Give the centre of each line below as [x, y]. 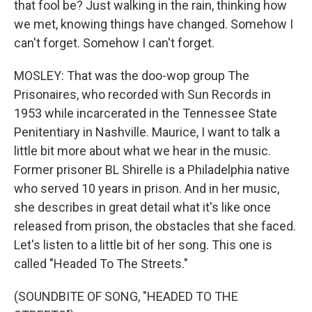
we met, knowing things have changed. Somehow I [154, 24]
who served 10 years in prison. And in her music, [147, 188]
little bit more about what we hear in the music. [142, 151]
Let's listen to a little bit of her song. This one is [143, 245]
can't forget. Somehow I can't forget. [114, 43]
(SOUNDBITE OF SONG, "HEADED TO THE [126, 296]
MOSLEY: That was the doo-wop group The [132, 76]
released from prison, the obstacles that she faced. [155, 226]
